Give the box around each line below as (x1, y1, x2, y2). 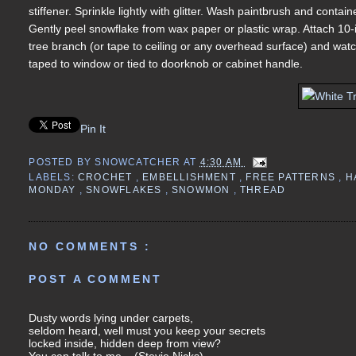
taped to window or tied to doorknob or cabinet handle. (29, 57, 304, 71)
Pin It (80, 122, 110, 136)
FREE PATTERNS (246, 172, 339, 184)
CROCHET (78, 172, 136, 184)
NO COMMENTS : (29, 239, 151, 253)
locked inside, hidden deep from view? (29, 336, 222, 350)
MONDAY (29, 184, 79, 196)
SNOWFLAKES (86, 184, 165, 196)
